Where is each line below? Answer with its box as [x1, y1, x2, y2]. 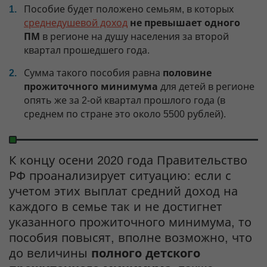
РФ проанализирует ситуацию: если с [9, 169, 231, 182]
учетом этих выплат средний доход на [9, 184, 238, 198]
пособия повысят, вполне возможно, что [9, 231, 252, 244]
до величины [9, 246, 91, 260]
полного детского [91, 246, 200, 260]
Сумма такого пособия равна [24, 67, 163, 78]
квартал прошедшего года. [24, 45, 150, 55]
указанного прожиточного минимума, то [9, 215, 252, 229]
